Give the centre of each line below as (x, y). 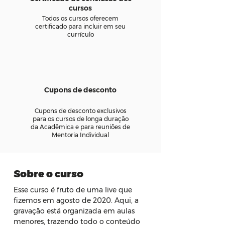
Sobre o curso (48, 174)
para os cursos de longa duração (80, 119)
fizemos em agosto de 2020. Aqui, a (77, 200)
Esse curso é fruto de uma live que (74, 190)
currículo (80, 34)
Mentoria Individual (80, 135)
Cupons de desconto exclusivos (80, 111)
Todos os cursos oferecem (80, 18)
